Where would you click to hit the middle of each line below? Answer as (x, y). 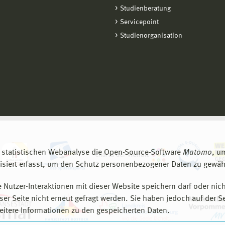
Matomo (197, 153)
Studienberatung (145, 9)
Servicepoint (139, 22)
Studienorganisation (151, 36)
